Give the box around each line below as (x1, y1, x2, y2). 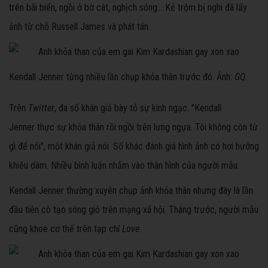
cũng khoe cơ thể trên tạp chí (9, 223, 122, 235)
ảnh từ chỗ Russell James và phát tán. (9, 21, 150, 33)
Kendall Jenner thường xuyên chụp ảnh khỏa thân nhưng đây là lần (9, 185, 253, 197)
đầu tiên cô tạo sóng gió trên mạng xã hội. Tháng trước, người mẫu (9, 204, 258, 216)
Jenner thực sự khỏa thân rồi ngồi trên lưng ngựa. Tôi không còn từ (9, 121, 258, 133)
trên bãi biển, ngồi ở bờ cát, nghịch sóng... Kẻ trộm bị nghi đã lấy (9, 2, 247, 14)
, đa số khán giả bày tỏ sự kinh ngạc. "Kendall (54, 102, 221, 114)
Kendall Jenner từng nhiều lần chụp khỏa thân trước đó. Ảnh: (9, 71, 234, 83)
